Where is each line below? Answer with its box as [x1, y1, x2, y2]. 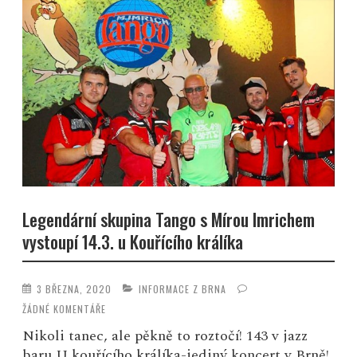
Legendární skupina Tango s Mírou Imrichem [22, 206, 316, 233]
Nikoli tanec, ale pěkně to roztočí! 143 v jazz [22, 325, 308, 347]
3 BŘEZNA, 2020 [37, 281, 112, 296]
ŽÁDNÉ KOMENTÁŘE [22, 302, 107, 316]
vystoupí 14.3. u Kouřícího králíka [22, 229, 244, 255]
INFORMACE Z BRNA [139, 281, 227, 296]
